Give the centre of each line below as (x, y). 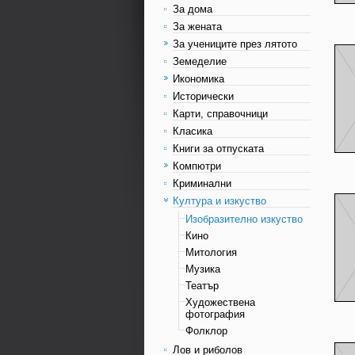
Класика (193, 131)
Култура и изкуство (219, 201)
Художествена (220, 302)
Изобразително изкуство (244, 219)
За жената (197, 27)
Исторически (203, 96)
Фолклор (206, 331)
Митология (211, 252)
